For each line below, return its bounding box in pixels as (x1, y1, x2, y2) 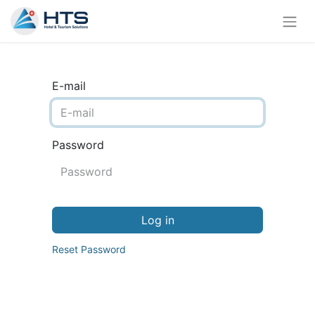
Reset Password (52, 243, 126, 255)
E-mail (52, 78, 86, 93)
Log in (141, 212, 174, 227)
